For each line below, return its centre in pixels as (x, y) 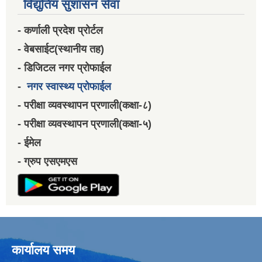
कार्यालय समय (43, 250)
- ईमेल (29, 143)
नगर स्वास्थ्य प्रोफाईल (69, 87)
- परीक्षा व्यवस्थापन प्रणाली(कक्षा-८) (85, 106)
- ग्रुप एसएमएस (47, 162)
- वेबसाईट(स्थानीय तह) (61, 49)
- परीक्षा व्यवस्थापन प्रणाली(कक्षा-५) (85, 124)
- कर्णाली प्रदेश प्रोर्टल (60, 31)
